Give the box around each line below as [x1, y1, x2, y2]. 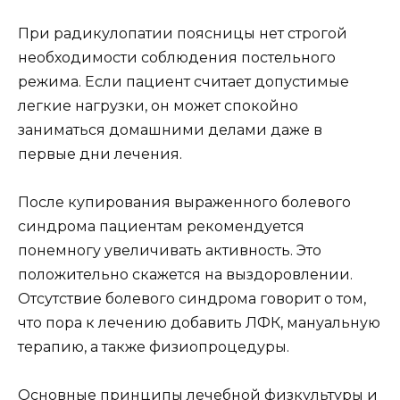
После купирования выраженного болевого [18, 194, 351, 211]
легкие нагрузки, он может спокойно [18, 96, 298, 114]
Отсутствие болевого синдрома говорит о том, [18, 290, 366, 307]
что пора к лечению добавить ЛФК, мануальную [18, 314, 380, 331]
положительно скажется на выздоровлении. [18, 266, 353, 283]
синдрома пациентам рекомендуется [18, 218, 304, 235]
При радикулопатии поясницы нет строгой [18, 24, 347, 42]
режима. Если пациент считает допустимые [18, 72, 349, 90]
